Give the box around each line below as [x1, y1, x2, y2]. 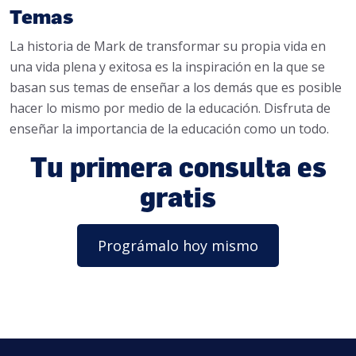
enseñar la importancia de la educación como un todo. [10, 119, 329, 137]
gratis [140, 181, 216, 211]
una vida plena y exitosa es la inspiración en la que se [10, 57, 325, 75]
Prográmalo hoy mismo [98, 235, 258, 255]
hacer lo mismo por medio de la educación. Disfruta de [10, 99, 331, 117]
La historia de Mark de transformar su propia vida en [10, 37, 326, 55]
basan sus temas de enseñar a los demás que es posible [10, 78, 342, 96]
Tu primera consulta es [29, 151, 327, 181]
